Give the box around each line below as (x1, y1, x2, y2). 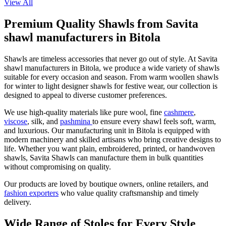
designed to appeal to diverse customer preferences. (4, 91, 167, 100)
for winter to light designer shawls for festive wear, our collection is (4, 82, 217, 91)
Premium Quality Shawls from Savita (4, 17, 198, 31)
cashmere (164, 108, 194, 117)
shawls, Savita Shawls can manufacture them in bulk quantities (4, 153, 203, 162)
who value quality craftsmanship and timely (59, 189, 199, 198)
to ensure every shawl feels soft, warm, (92, 117, 216, 126)
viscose (4, 117, 27, 126)
